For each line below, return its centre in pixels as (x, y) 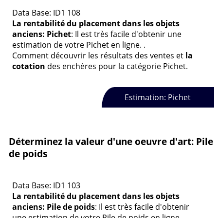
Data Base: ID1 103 (46, 185)
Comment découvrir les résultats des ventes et (99, 55)
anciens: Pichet (42, 34)
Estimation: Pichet (158, 97)
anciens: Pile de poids (54, 207)
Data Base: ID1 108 (46, 12)
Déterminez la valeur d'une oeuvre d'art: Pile (111, 141)
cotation (29, 66)
